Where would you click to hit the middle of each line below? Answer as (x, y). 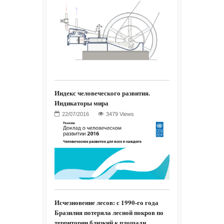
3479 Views (120, 114)
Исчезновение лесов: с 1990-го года (106, 202)
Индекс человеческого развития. (102, 93)
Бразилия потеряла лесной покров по (109, 212)
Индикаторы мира (81, 103)
